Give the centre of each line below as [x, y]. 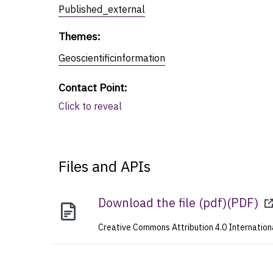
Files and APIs [105, 166]
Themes [78, 36]
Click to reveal [90, 106]
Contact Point [91, 87]
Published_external [102, 9]
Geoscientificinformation [112, 58]
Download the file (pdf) [163, 202]
